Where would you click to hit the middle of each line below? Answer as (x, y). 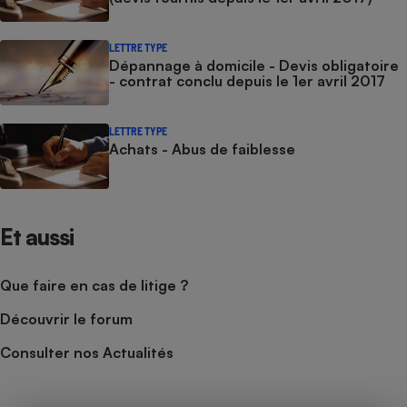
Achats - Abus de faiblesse (202, 149)
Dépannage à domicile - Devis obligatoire (254, 65)
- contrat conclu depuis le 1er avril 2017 (247, 80)
